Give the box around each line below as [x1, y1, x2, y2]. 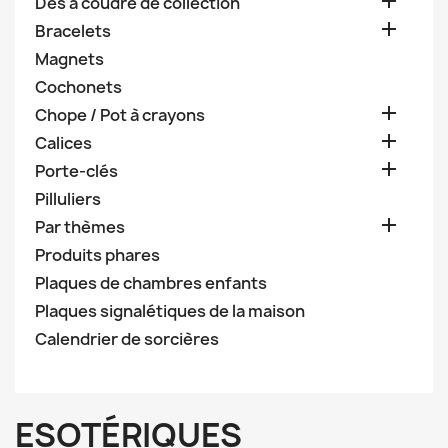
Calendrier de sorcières [35, 328, 219, 350]
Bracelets [35, 20, 111, 42]
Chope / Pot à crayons [35, 104, 205, 126]
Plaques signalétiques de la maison [35, 300, 305, 322]
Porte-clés [35, 160, 118, 182]
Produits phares [35, 244, 160, 266]
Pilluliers [35, 188, 101, 210]
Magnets [35, 48, 104, 70]
